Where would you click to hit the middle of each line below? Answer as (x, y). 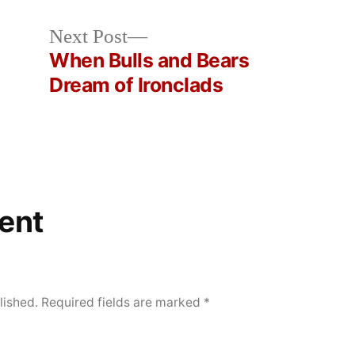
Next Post (89, 37)
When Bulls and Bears (149, 61)
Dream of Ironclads (136, 85)
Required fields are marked (123, 303)
